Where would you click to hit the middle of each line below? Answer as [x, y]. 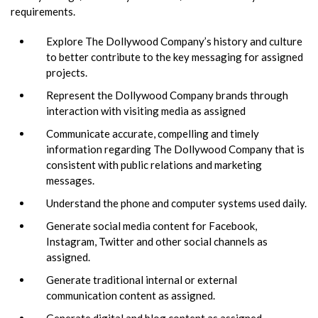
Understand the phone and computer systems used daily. [176, 203]
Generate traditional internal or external [142, 279]
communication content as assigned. [131, 295]
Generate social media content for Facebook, [152, 225]
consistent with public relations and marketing [154, 164]
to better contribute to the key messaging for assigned [175, 56]
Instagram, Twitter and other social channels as [157, 241]
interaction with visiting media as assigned [146, 110]
